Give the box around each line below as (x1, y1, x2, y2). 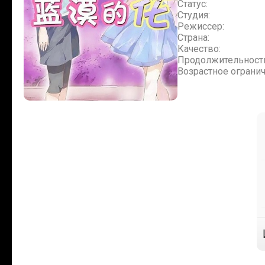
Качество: (177, 43, 221, 54)
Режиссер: (177, 21, 224, 32)
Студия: (177, 9, 210, 21)
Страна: (177, 32, 209, 43)
